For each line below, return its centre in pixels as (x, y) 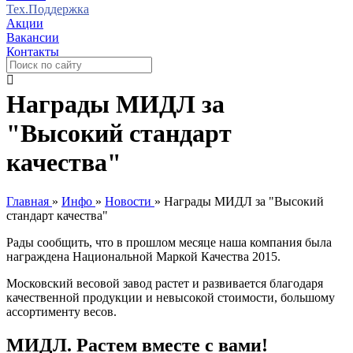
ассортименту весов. (61, 311)
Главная (28, 201)
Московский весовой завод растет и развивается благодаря (165, 283)
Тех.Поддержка (48, 9)
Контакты (33, 52)
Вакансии (33, 37)
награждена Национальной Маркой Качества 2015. (143, 256)
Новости (128, 201)
